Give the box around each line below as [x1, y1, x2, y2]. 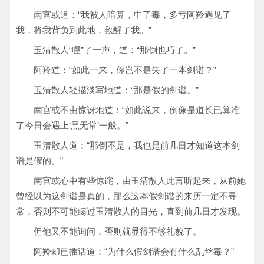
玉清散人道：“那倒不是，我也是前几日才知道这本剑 [34, 140, 240, 150]
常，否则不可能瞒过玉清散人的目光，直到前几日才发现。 [16, 206, 246, 216]
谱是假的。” [16, 156, 63, 166]
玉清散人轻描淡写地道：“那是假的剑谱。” [34, 85, 199, 95]
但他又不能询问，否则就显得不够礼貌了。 [34, 226, 202, 236]
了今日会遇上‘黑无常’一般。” [16, 120, 128, 130]
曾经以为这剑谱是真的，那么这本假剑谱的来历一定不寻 [16, 191, 237, 201]
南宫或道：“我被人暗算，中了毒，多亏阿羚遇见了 [34, 9, 231, 19]
